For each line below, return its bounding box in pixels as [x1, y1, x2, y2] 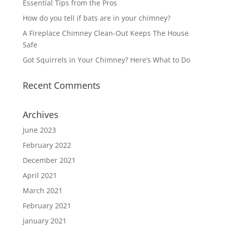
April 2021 [22, 170, 57, 180]
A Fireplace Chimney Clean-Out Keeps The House [22, 28, 189, 38]
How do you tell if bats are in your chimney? [22, 13, 171, 23]
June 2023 [22, 125, 56, 135]
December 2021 [22, 155, 76, 165]
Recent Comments [22, 79, 100, 91]
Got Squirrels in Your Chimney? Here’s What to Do [22, 54, 190, 65]
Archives [22, 108, 59, 121]
